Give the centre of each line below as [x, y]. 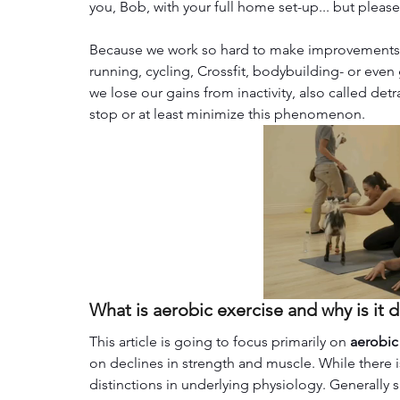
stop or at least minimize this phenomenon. [227, 114]
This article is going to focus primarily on [220, 342]
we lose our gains [145, 92]
